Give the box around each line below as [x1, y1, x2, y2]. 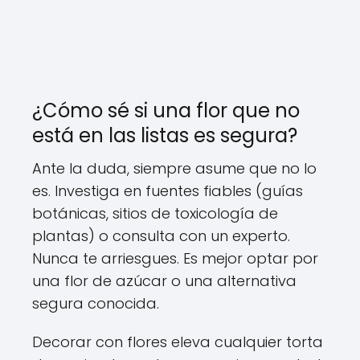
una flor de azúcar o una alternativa [32, 270, 297, 291]
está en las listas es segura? [32, 121, 297, 149]
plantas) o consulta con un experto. [32, 225, 290, 246]
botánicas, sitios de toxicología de [32, 202, 278, 223]
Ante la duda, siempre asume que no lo [32, 157, 317, 178]
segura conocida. [32, 292, 159, 313]
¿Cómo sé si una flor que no [32, 96, 300, 124]
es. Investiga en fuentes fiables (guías [32, 180, 303, 201]
